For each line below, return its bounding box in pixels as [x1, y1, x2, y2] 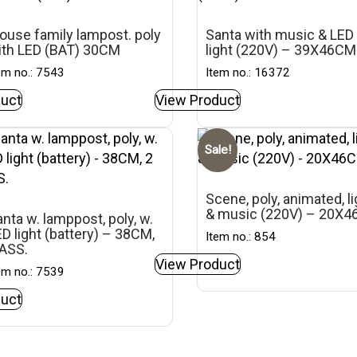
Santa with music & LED [206, 26, 355, 43]
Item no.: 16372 [206, 65, 291, 80]
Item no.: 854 [206, 229, 277, 244]
